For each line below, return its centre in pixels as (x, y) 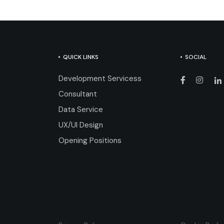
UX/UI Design (81, 125)
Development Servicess (100, 78)
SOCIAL (195, 57)
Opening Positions (90, 140)
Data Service (81, 109)
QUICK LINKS (81, 57)
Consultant (78, 94)
